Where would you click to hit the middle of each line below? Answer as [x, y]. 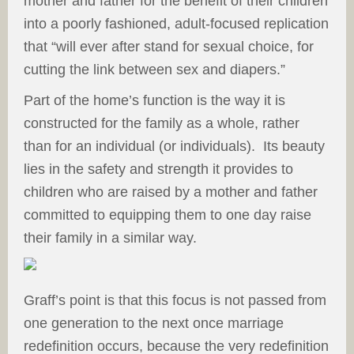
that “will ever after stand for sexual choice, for [169, 47]
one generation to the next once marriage [154, 323]
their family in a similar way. [110, 238]
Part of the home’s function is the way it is [154, 100]
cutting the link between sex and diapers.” [154, 70]
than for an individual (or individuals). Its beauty [174, 146]
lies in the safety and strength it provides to [158, 169]
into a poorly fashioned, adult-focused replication [176, 24]
